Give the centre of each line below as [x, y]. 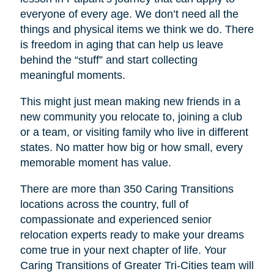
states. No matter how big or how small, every [131, 147]
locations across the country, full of [104, 204]
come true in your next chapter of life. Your [123, 250]
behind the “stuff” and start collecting [109, 60]
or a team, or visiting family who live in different [134, 132]
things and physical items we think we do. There [137, 29]
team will [232, 265]
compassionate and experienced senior [116, 219]
